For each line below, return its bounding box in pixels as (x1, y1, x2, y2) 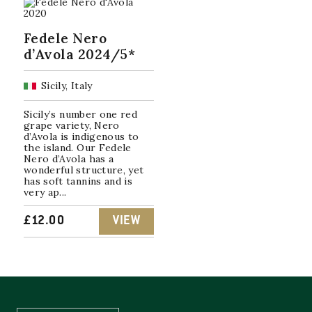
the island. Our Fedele (24, 141, 132, 155)
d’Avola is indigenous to (24, 130, 139, 143)
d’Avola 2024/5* (24, 46, 136, 63)
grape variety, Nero (24, 119, 120, 132)
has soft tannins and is (24, 175, 133, 188)
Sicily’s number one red (24, 108, 138, 121)
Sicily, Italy (41, 79, 93, 93)
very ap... (24, 186, 67, 199)
